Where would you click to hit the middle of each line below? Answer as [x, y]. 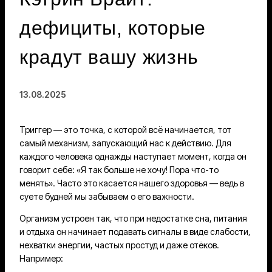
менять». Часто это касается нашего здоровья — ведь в [132, 183]
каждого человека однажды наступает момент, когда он [133, 156]
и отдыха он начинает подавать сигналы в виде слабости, [135, 231]
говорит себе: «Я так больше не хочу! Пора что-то [119, 169]
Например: [41, 258]
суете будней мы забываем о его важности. [107, 196]
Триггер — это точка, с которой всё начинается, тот [125, 129]
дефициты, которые [113, 28]
